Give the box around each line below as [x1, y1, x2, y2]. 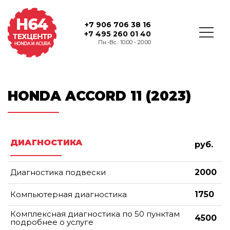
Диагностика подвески [10, 167, 106, 177]
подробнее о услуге [10, 217, 93, 227]
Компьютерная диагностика [10, 189, 127, 199]
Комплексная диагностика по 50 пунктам [10, 208, 180, 219]
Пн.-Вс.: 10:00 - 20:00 [98, 38, 151, 46]
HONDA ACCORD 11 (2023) [8, 88, 191, 105]
